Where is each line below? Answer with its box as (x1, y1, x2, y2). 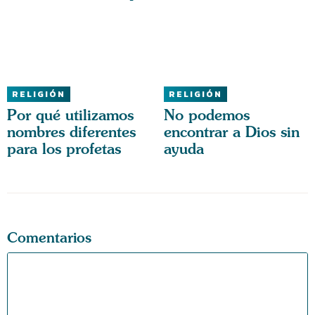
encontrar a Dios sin (163, 123, 300, 141)
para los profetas (7, 140, 121, 158)
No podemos (163, 106, 250, 124)
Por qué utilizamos (7, 106, 134, 124)
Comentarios (7, 229, 91, 246)
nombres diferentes (7, 123, 136, 141)
